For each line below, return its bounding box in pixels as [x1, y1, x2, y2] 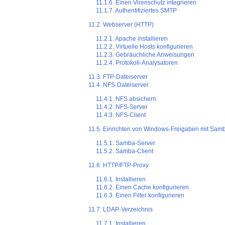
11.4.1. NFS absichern [96, 95, 157, 103]
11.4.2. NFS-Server [96, 103, 148, 111]
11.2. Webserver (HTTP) [88, 21, 154, 29]
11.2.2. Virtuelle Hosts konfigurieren [96, 43, 193, 51]
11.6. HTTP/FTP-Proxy [88, 162, 149, 169]
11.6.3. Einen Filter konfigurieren [96, 192, 185, 199]
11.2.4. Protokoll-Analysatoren [96, 59, 178, 67]
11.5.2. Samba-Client [96, 148, 154, 155]
